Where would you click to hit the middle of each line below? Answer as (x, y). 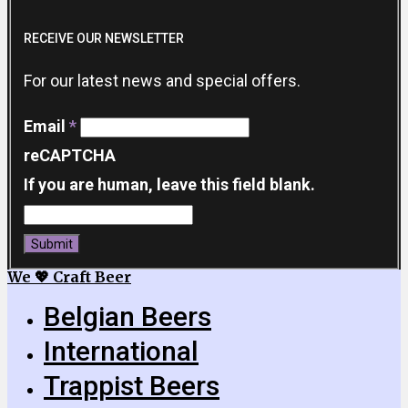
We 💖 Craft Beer (69, 277)
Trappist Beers (132, 386)
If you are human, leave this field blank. (169, 184)
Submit (51, 244)
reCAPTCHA (69, 155)
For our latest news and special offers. (162, 80)
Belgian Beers (127, 317)
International (121, 352)
